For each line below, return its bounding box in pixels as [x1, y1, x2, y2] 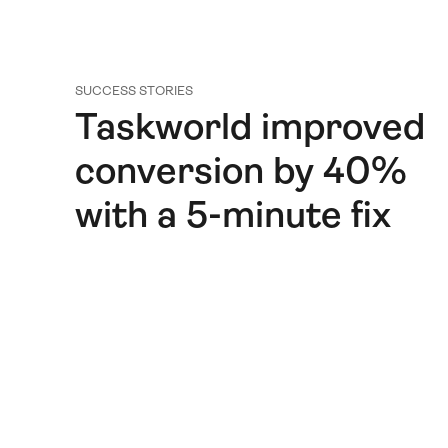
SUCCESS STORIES [74, 83, 193, 99]
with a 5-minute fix [74, 193, 391, 237]
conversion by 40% [74, 149, 407, 193]
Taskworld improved [74, 105, 425, 149]
